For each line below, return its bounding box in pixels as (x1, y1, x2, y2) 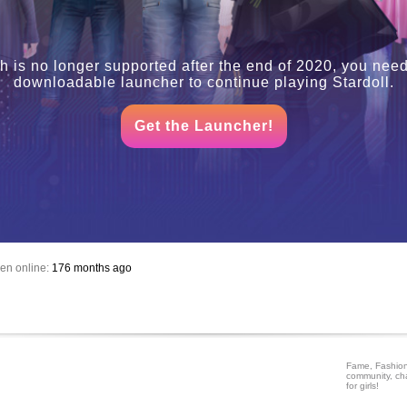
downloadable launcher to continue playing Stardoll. (13, 74, 394, 90)
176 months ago (49, 262, 132, 275)
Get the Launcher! (134, 118, 273, 134)
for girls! (346, 381, 379, 391)
